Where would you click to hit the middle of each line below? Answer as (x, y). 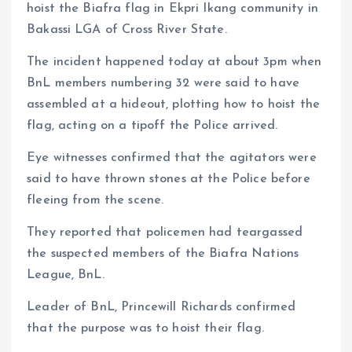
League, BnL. (66, 275)
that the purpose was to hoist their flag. (145, 329)
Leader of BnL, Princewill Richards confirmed (161, 308)
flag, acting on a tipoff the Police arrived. (152, 126)
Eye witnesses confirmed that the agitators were (172, 158)
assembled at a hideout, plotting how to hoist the (173, 105)
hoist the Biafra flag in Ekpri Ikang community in (172, 9)
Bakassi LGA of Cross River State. (127, 30)
